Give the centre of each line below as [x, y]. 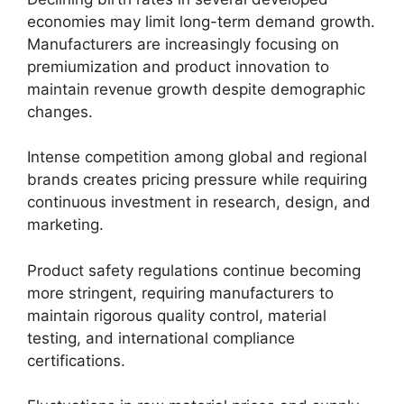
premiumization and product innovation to [178, 66]
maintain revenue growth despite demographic [196, 89]
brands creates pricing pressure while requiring [197, 179]
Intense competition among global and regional [197, 157]
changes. [60, 111]
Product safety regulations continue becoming [194, 270]
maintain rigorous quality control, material [177, 315]
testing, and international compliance [161, 338]
